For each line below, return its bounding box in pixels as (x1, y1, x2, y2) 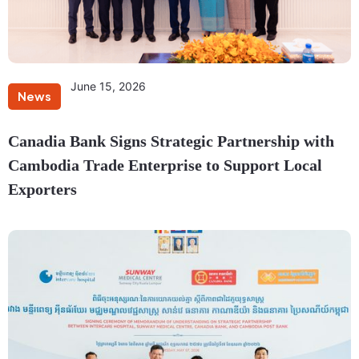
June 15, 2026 (71, 79, 146, 94)
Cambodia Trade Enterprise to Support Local (8, 156, 322, 175)
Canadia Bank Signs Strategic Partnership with (8, 132, 334, 151)
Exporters (8, 180, 77, 199)
